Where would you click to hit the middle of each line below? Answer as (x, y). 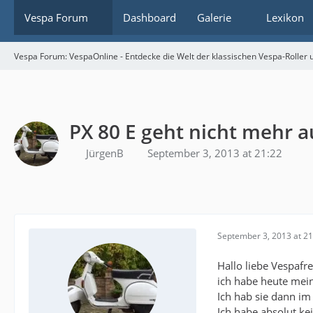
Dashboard (150, 17)
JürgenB (105, 153)
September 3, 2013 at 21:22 (215, 153)
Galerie (214, 17)
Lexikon (285, 17)
